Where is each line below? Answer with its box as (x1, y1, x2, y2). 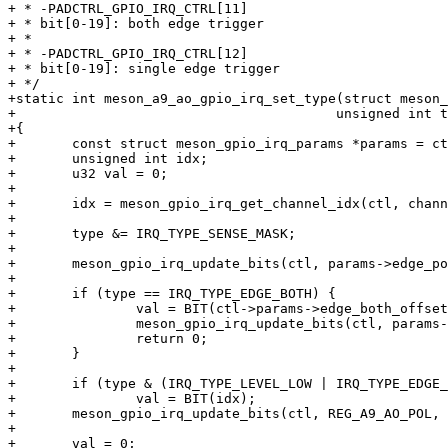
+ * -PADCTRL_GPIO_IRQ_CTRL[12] (8, 46, 248, 62)
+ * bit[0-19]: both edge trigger (8, 16, 264, 32)
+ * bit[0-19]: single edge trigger (8, 61, 280, 77)
